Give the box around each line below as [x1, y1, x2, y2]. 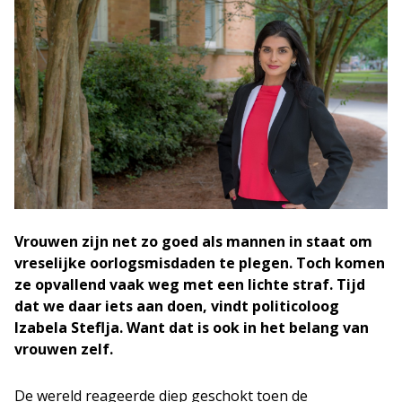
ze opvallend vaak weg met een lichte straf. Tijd [14, 274, 365, 294]
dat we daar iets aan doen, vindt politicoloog [14, 295, 339, 316]
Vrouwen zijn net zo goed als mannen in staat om [14, 231, 372, 251]
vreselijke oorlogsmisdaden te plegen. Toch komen [14, 252, 385, 273]
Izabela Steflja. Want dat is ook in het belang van [14, 317, 369, 337]
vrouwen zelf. [14, 338, 113, 359]
